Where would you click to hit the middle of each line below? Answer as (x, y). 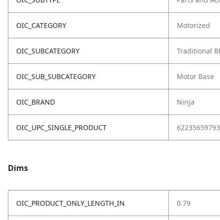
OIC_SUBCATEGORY (48, 51)
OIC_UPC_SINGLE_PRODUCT (61, 127)
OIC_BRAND (36, 102)
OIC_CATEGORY (41, 25)
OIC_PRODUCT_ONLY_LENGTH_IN (70, 203)
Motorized (193, 25)
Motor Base (195, 76)
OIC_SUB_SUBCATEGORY (56, 76)
